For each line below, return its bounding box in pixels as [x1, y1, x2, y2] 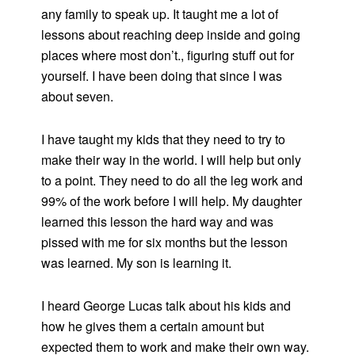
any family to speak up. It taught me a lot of [41, 5, 279, 24]
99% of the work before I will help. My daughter [41, 192, 303, 211]
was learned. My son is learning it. [41, 254, 232, 273]
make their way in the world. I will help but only [41, 151, 302, 170]
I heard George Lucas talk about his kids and [41, 296, 292, 315]
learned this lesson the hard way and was [41, 212, 274, 231]
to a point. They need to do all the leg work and [41, 171, 303, 190]
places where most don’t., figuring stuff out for [41, 46, 295, 65]
